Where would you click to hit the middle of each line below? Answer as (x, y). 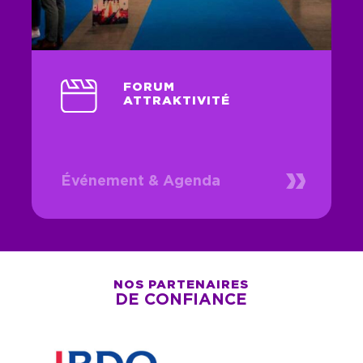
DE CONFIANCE (181, 300)
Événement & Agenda (140, 182)
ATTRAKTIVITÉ (176, 100)
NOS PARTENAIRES (181, 284)
